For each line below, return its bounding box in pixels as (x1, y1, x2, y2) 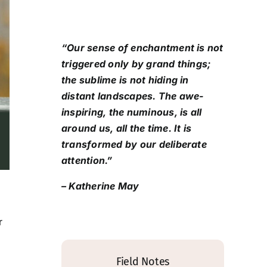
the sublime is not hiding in (61, 73, 189, 86)
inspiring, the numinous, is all (61, 105, 202, 118)
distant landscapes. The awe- (61, 89, 204, 102)
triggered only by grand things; (61, 57, 211, 70)
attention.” (61, 154, 113, 166)
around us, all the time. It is (61, 122, 192, 134)
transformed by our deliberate (61, 138, 207, 150)
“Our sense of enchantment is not (61, 41, 223, 54)
